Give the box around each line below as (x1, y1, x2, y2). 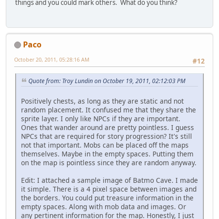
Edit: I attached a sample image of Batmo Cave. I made (21, 175, 198, 185)
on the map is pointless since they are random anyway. (21, 157, 197, 167)
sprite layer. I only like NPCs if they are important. (21, 113, 180, 123)
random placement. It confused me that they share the (21, 105, 196, 114)
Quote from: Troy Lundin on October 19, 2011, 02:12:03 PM (28, 77, 185, 86)
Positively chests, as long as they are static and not (21, 96, 184, 106)
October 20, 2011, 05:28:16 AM (14, 55, 89, 63)
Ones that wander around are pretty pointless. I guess (21, 122, 194, 132)
